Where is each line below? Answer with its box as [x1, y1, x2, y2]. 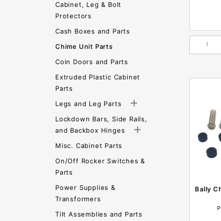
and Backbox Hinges [55, 126, 128, 134]
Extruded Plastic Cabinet [55, 73, 141, 81]
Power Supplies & [55, 184, 115, 191]
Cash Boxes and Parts [55, 27, 130, 35]
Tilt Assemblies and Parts [55, 210, 143, 218]
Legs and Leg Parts [55, 100, 124, 108]
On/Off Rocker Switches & [55, 157, 146, 165]
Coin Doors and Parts [55, 58, 128, 66]
